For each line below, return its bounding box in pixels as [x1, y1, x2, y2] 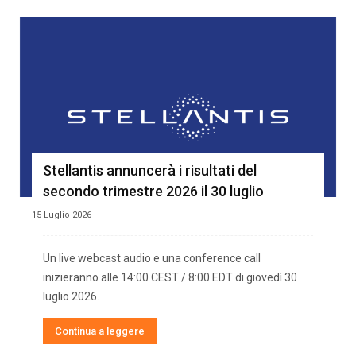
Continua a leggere [55, 324, 145, 337]
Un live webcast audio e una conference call [43, 251, 261, 265]
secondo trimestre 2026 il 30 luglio [43, 182, 264, 199]
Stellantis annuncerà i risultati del [43, 161, 257, 179]
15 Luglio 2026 [32, 209, 91, 220]
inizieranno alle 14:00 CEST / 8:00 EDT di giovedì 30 [43, 270, 297, 284]
